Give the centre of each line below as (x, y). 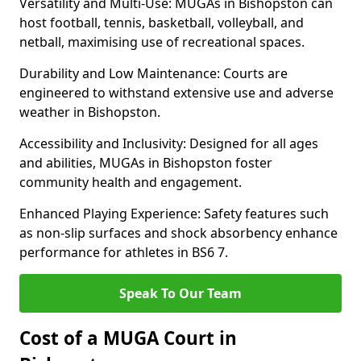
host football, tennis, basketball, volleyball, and (162, 23)
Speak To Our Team (180, 293)
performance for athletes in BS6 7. (124, 252)
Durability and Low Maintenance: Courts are (154, 73)
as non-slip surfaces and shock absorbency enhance (178, 233)
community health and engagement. (131, 182)
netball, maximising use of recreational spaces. (162, 42)
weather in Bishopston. (90, 112)
